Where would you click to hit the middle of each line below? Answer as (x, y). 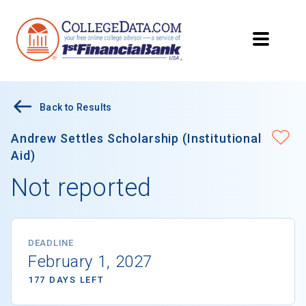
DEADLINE (51, 243)
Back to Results (76, 108)
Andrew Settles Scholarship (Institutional (136, 139)
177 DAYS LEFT (66, 280)
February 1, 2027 (91, 262)
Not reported (81, 188)
